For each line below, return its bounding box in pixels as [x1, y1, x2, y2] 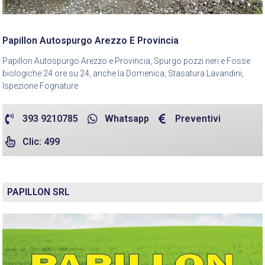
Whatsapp [104, 112, 149, 124]
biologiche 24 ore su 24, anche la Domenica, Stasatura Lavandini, [2, 68, 244, 78]
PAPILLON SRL [7, 186, 70, 198]
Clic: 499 [22, 135, 60, 147]
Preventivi [175, 112, 221, 124]
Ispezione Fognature [2, 80, 78, 91]
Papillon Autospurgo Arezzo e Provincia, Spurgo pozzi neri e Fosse [2, 56, 250, 66]
